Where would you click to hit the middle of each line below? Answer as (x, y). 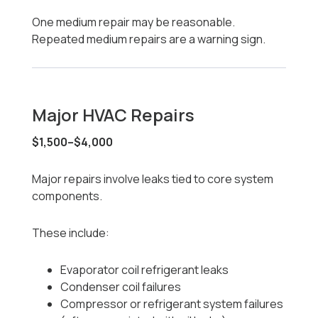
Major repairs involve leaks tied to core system (153, 179)
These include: (71, 233)
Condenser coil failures (121, 287)
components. (67, 196)
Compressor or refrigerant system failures (172, 304)
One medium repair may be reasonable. (134, 22)
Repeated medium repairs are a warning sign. (149, 39)
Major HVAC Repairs (114, 115)
